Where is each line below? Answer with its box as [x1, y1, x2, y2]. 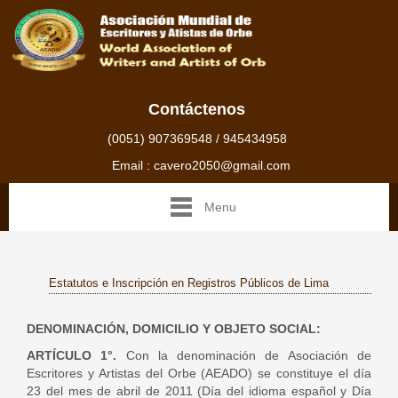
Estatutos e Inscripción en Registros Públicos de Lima [49, 276, 329, 290]
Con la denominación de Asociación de [116, 348, 372, 362]
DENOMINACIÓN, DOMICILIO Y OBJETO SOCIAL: [27, 322, 321, 336]
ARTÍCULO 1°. [27, 348, 117, 362]
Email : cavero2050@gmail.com [107, 158, 291, 172]
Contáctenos [148, 100, 245, 118]
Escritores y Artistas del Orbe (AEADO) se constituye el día [27, 366, 371, 380]
